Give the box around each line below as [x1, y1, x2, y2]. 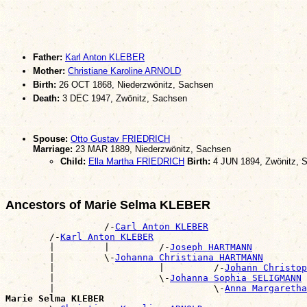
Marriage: [33, 144, 73, 154]
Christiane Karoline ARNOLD [68, 66, 181, 76]
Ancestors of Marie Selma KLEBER [5, 197, 210, 212]
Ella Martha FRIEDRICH [88, 156, 184, 167]
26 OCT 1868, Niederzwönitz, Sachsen [56, 79, 213, 90]
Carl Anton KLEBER [115, 221, 208, 232]
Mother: [33, 66, 65, 76]
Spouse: [33, 134, 68, 144]
